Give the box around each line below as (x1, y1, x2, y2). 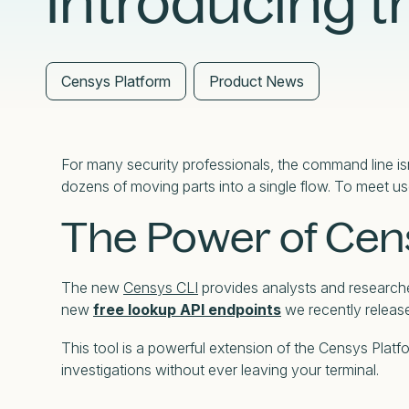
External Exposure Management (82, 5, 309, 24)
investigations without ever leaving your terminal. (61, 361, 379, 380)
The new (61, 278, 123, 298)
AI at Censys (82, 18, 172, 37)
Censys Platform (61, 72, 171, 90)
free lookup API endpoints (93, 300, 281, 320)
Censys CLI (123, 278, 198, 298)
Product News (209, 72, 304, 90)
